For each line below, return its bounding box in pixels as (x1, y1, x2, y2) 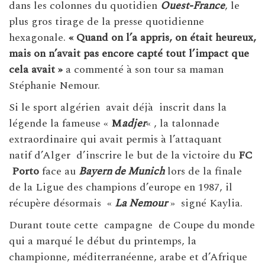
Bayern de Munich (79, 163, 164, 179)
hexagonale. (9, 29, 69, 46)
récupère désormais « (9, 195, 115, 211)
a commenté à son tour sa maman (66, 61, 224, 77)
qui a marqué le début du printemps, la (9, 232, 196, 249)
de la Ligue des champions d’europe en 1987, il (9, 179, 232, 195)
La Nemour (115, 195, 167, 211)
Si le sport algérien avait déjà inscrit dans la (9, 99, 227, 115)
